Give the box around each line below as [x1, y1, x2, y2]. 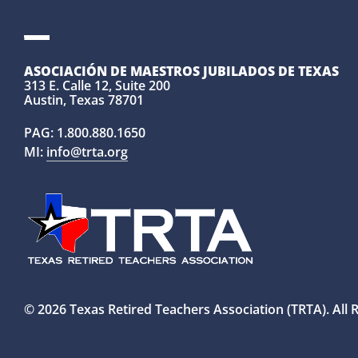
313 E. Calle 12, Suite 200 [24, 77, 170, 94]
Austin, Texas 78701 [24, 91, 144, 109]
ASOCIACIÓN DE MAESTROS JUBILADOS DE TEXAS [24, 62, 339, 80]
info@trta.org [46, 143, 128, 161]
